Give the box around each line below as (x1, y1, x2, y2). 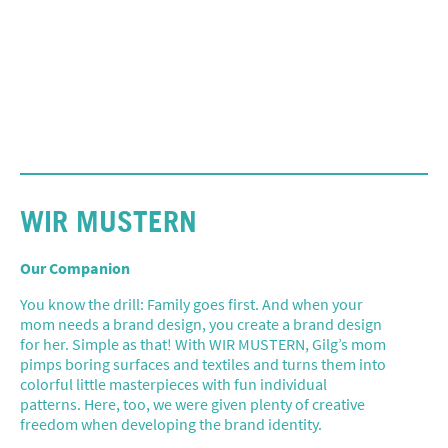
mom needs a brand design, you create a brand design (20, 313, 382, 334)
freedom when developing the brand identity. (20, 413, 322, 434)
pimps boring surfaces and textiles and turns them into (20, 353, 386, 374)
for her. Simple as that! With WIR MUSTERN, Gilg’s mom (20, 333, 386, 354)
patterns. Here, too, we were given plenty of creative (20, 393, 365, 414)
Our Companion (20, 257, 130, 278)
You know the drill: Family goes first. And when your (20, 293, 363, 314)
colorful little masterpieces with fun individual (20, 373, 327, 394)
